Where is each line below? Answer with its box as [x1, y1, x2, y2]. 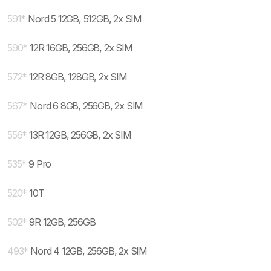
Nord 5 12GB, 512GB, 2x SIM [28, 13, 142, 25]
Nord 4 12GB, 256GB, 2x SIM [30, 245, 148, 257]
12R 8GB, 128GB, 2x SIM [29, 71, 127, 83]
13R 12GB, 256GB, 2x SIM [29, 129, 131, 141]
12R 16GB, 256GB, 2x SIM [30, 42, 132, 54]
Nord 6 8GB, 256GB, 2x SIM [30, 100, 143, 112]
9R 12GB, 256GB [29, 216, 96, 228]
